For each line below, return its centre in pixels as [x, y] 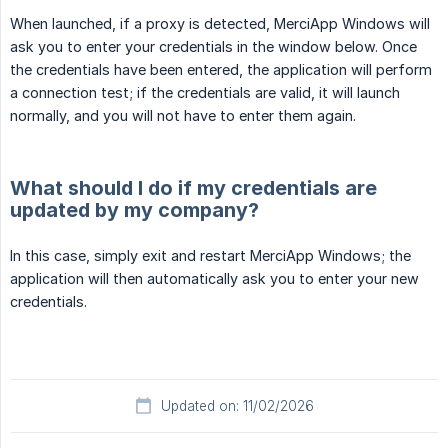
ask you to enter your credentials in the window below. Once [213, 47]
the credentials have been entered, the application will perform [221, 70]
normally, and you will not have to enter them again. [183, 116]
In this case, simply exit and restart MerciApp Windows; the [210, 256]
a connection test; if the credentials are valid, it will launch [205, 93]
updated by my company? [134, 210]
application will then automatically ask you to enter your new [214, 279]
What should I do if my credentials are [193, 188]
